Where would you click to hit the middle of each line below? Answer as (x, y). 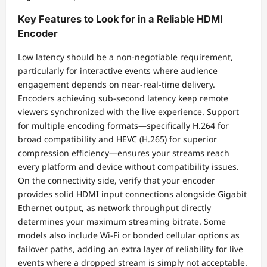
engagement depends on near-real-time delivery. (117, 85)
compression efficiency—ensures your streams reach (124, 153)
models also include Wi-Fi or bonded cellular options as (129, 235)
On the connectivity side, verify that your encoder (117, 181)
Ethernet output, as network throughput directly (114, 208)
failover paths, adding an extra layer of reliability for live (131, 249)
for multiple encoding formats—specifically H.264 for (123, 126)
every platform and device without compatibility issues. (128, 167)
